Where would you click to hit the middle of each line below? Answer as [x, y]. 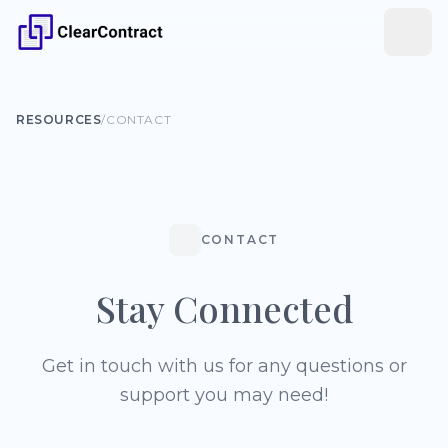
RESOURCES [59, 119]
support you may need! [224, 395]
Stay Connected [224, 308]
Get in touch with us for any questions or [224, 366]
